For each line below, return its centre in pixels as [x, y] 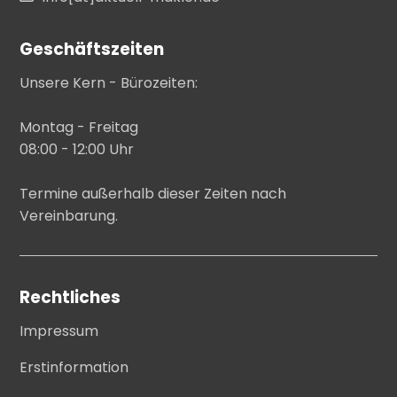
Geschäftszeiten [92, 49]
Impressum [59, 331]
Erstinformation [74, 368]
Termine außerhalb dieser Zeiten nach [153, 194]
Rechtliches [70, 297]
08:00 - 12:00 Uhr [77, 149]
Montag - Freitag [79, 127]
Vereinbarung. [69, 216]
